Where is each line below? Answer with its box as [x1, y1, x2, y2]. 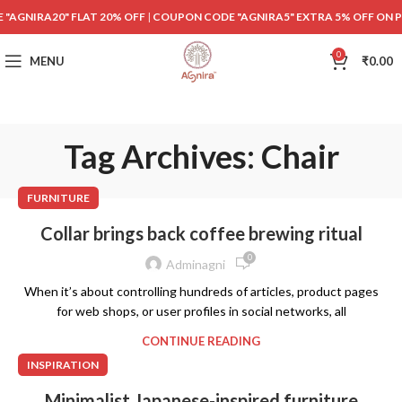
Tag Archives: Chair [63, 136, 339, 176]
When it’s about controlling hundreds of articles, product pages [23, 284, 379, 299]
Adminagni [166, 256, 225, 272]
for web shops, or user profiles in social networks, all [56, 303, 346, 319]
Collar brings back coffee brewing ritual [39, 223, 363, 244]
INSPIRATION [27, 358, 99, 371]
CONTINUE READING [142, 334, 260, 348]
